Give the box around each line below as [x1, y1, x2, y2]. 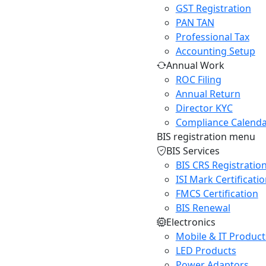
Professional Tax [175, 30, 249, 43]
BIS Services [166, 144, 220, 157]
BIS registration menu [156, 130, 255, 143]
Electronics [166, 216, 216, 229]
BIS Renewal [175, 201, 230, 214]
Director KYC [175, 102, 233, 115]
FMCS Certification [175, 187, 258, 200]
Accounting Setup [175, 45, 255, 58]
